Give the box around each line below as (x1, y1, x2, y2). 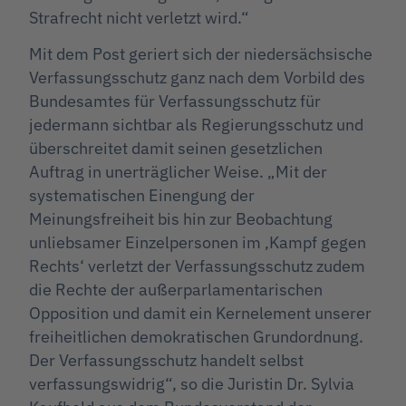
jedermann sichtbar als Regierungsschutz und (29, 114, 363, 136)
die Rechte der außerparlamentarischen (29, 279, 323, 301)
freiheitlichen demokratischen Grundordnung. (29, 326, 363, 348)
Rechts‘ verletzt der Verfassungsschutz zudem (29, 256, 365, 277)
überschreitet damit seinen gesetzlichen (29, 138, 323, 159)
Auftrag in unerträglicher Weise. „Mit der (29, 161, 327, 183)
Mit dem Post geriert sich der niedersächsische (29, 43, 372, 65)
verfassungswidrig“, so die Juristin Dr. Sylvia (29, 373, 354, 395)
